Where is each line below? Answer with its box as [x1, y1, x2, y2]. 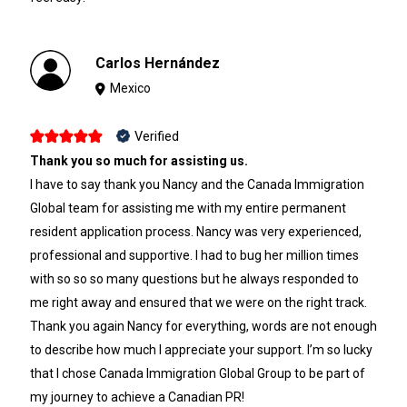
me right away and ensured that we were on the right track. [29, 294, 367, 310]
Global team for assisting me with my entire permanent [29, 200, 346, 215]
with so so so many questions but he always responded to [29, 271, 359, 286]
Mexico [110, 81, 152, 96]
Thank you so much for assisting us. [29, 153, 248, 168]
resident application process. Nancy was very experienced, [29, 223, 362, 239]
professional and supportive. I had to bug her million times [29, 247, 359, 263]
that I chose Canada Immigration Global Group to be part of [29, 365, 365, 381]
